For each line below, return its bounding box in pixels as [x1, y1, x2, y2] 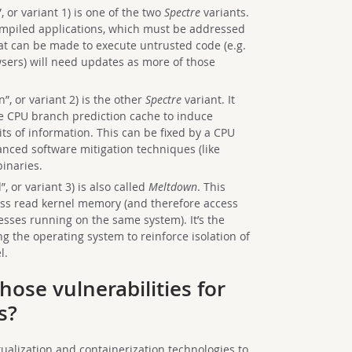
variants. [200, 5, 249, 20]
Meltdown [148, 179, 197, 194]
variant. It [181, 92, 235, 107]
